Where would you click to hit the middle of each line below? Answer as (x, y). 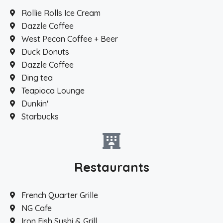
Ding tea (37, 78)
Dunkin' (35, 104)
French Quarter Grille (59, 195)
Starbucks (40, 116)
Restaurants (111, 167)
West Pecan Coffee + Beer (69, 39)
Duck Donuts (45, 52)
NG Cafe (36, 208)
